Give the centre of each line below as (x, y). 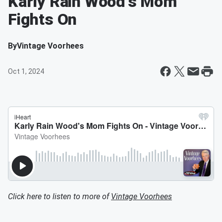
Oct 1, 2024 (26, 71)
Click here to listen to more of (59, 196)
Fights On (43, 19)
